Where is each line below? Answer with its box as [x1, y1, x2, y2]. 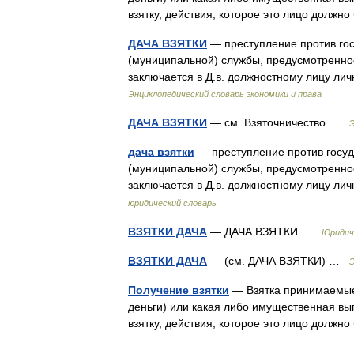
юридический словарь [128, 198, 217, 208]
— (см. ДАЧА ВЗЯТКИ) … [207, 254, 349, 267]
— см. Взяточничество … [207, 116, 349, 129]
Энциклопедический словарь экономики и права [128, 89, 322, 99]
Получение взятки [128, 284, 229, 296]
